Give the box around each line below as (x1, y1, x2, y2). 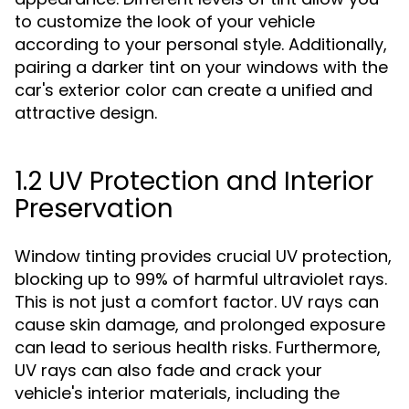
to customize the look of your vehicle (15, 10, 315, 33)
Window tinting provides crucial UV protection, (15, 245, 392, 267)
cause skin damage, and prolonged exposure (15, 313, 385, 336)
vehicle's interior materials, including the (15, 382, 340, 404)
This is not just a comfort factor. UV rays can (15, 290, 379, 313)
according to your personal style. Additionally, (15, 33, 387, 56)
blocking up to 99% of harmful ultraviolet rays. (15, 267, 387, 290)
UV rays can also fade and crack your (15, 359, 322, 382)
